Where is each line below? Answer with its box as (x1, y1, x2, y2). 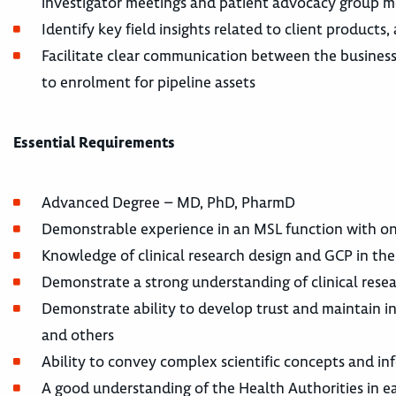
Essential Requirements (13, 133, 182, 152)
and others (42, 325, 118, 345)
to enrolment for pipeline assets (42, 72, 259, 92)
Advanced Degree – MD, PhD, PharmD (42, 193, 299, 212)
